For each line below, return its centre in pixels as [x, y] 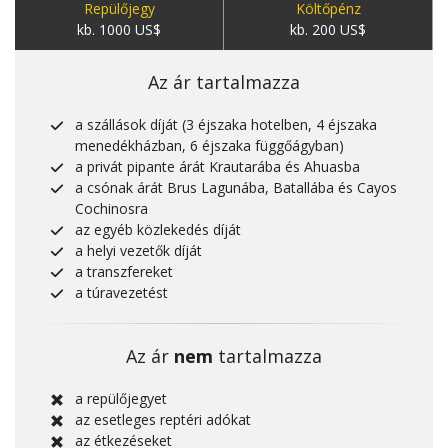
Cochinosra [111, 208]
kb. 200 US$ [328, 29]
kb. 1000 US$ [119, 29]
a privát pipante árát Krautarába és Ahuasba [217, 166]
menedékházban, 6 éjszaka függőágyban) [209, 145]
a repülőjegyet [120, 398]
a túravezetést [121, 292]
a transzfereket [123, 271]
